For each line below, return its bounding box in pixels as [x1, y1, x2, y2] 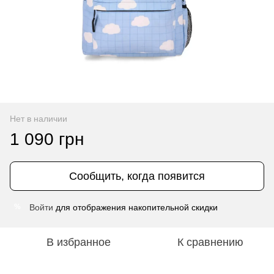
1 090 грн [10, 129, 84, 149]
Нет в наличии [10, 113, 67, 124]
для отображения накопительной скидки [53, 202, 218, 212]
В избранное [46, 235, 111, 248]
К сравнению [177, 235, 243, 248]
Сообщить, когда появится [69, 169, 205, 182]
